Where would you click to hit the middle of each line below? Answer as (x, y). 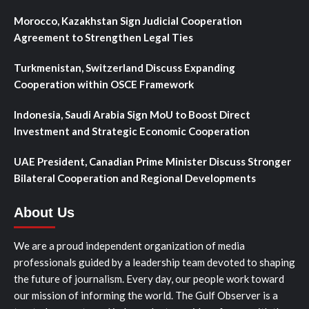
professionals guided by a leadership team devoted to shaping (154, 262)
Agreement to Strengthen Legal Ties (103, 37)
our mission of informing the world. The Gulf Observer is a (146, 295)
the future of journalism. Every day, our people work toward (149, 278)
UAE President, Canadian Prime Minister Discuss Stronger (152, 161)
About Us (44, 212)
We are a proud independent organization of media (129, 245)
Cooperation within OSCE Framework (104, 84)
